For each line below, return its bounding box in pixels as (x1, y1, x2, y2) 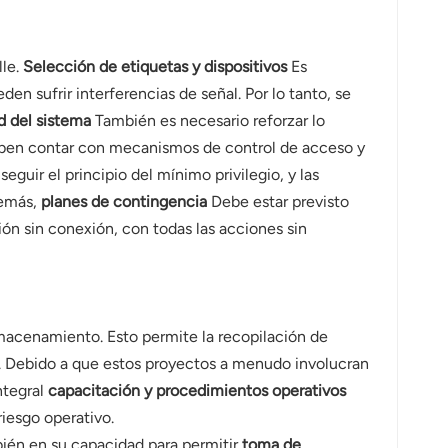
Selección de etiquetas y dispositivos (22, 57, 287, 77)
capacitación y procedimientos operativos (47, 381, 346, 401)
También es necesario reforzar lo (90, 111, 325, 131)
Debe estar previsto (206, 192, 349, 212)
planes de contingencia (40, 192, 207, 212)
